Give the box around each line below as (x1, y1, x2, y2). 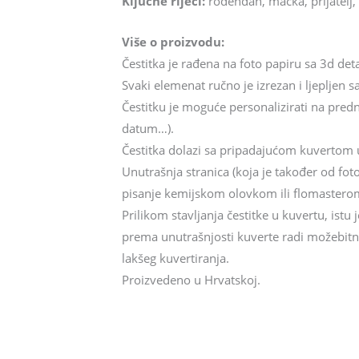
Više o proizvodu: (122, 34, 224, 50)
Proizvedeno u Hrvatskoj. (122, 272, 260, 288)
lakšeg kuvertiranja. (122, 250, 229, 267)
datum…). (122, 120, 174, 137)
